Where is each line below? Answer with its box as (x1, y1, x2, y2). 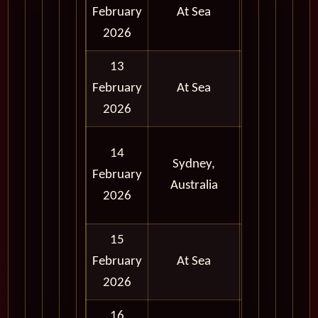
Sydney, (172, 158, 215, 172)
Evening (246, 200, 288, 214)
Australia (170, 179, 218, 193)
